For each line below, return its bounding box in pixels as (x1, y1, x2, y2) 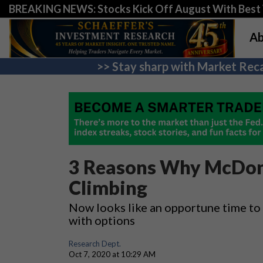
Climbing (69, 176, 147, 199)
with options (69, 213, 135, 227)
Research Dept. (69, 239, 121, 248)
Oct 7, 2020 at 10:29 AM (69, 249, 156, 259)
